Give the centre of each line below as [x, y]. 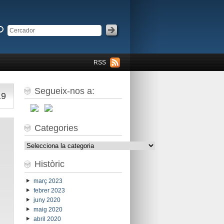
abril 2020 [47, 219]
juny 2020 [47, 200]
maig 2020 [48, 210]
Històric [49, 164]
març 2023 [48, 181]
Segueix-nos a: [64, 91]
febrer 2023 [49, 191]
